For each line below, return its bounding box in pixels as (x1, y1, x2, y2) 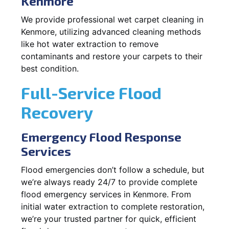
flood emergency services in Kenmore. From (21, 189, 191, 199)
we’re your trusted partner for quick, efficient (21, 213, 196, 224)
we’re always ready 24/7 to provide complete (21, 176, 197, 187)
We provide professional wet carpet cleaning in (21, 14, 203, 25)
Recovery (21, 102, 93, 122)
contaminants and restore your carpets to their (21, 51, 202, 61)
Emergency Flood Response (21, 129, 181, 144)
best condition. (21, 63, 79, 74)
